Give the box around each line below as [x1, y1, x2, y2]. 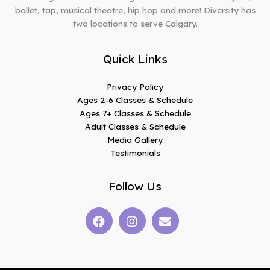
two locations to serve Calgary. [72, 18, 198, 29]
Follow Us [108, 179, 162, 194]
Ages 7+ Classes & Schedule [79, 108, 191, 119]
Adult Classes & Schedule [84, 121, 186, 132]
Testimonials [110, 148, 160, 159]
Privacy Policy [107, 81, 163, 92]
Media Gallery [107, 134, 163, 145]
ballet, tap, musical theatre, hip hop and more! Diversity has [14, 5, 256, 16]
